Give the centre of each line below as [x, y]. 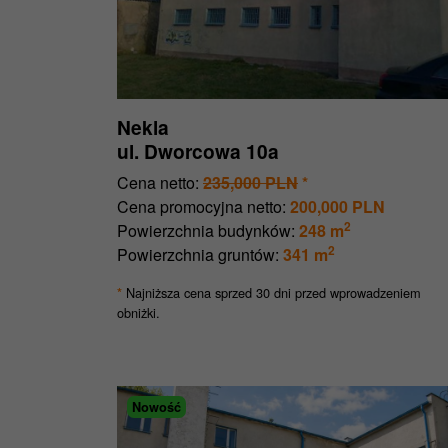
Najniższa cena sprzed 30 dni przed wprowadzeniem [271, 293]
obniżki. [138, 313]
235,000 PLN [250, 183]
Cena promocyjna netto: [201, 207]
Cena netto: [158, 183]
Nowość [156, 407]
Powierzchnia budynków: [206, 231]
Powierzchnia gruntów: [198, 255]
